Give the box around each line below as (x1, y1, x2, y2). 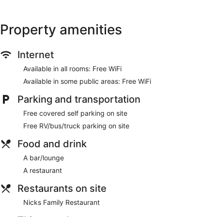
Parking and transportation (17, 93, 140, 105)
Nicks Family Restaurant (23, 198, 100, 206)
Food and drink (17, 138, 87, 150)
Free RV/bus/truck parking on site (23, 121, 129, 130)
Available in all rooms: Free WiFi (23, 64, 122, 73)
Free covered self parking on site (23, 108, 127, 117)
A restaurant (23, 166, 62, 174)
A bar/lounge (23, 153, 64, 162)
